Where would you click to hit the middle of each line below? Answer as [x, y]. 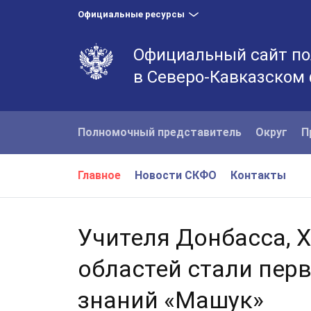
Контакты [258, 175]
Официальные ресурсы [131, 14]
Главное [99, 175]
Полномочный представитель [160, 132]
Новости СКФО [176, 175]
